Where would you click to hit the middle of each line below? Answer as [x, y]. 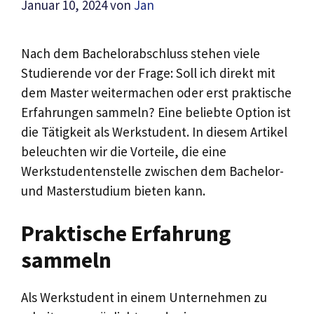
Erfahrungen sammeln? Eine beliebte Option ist [156, 112]
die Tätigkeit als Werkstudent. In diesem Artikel [154, 131]
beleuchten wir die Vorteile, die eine [124, 151]
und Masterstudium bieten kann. [113, 190]
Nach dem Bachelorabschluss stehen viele [141, 53]
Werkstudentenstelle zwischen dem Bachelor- [152, 171]
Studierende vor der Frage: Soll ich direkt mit [148, 73]
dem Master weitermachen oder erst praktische [156, 92]
